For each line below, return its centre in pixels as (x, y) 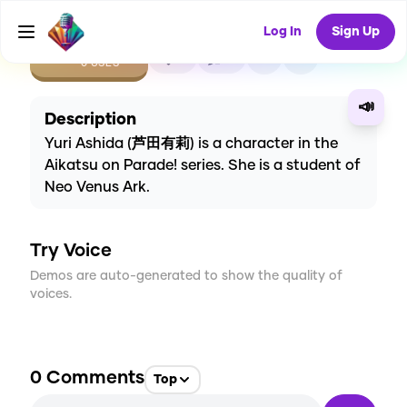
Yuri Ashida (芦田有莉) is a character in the (191, 144)
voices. (51, 295)
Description (90, 120)
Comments (93, 378)
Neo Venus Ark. (97, 188)
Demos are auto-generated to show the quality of (186, 277)
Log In (283, 32)
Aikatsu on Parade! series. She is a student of (203, 166)
